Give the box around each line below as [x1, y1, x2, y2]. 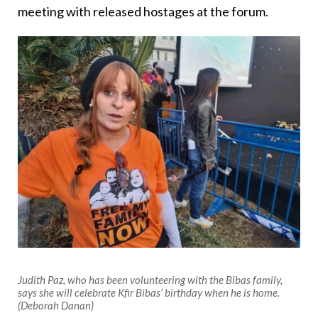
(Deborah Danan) [18, 299, 94, 312]
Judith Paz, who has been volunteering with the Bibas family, [18, 273, 283, 287]
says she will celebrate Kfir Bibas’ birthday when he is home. [18, 286, 280, 300]
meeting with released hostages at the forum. [18, 3, 268, 19]
